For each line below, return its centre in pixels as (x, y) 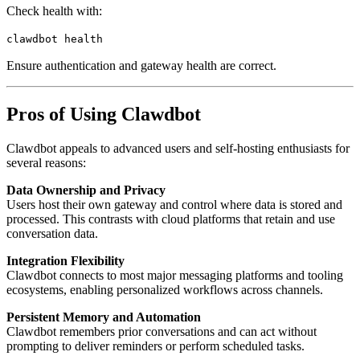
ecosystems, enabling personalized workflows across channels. (165, 290)
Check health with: (54, 11)
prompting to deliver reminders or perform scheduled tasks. (155, 346)
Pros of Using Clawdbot (104, 115)
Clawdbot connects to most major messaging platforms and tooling (175, 276)
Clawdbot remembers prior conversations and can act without (162, 332)
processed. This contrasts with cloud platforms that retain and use (171, 219)
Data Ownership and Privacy (86, 190)
